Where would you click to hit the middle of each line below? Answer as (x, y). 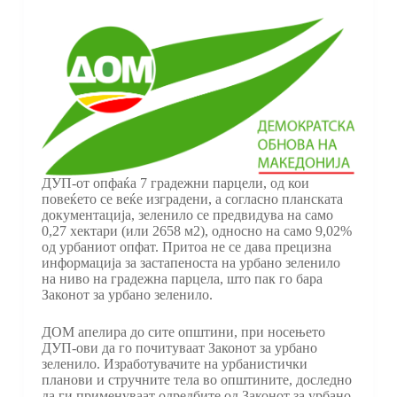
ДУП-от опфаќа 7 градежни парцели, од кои (175, 183)
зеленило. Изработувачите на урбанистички (174, 364)
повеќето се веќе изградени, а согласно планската (192, 199)
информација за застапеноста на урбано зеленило (191, 263)
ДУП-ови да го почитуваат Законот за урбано (179, 348)
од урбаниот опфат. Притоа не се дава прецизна (186, 247)
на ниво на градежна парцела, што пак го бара (182, 279)
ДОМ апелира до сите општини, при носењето (183, 332)
